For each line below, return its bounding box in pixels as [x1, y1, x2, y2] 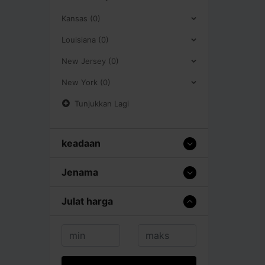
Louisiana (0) [62, 34, 109, 44]
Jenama [62, 166, 98, 178]
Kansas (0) [62, 13, 101, 23]
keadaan [62, 137, 101, 149]
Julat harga [62, 195, 113, 207]
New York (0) [62, 77, 111, 87]
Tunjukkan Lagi [75, 98, 129, 108]
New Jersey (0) [62, 56, 119, 66]
